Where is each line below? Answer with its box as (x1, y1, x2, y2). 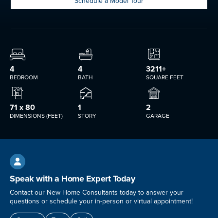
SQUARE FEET (146, 74, 183, 81)
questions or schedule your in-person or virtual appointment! (10, 197, 193, 205)
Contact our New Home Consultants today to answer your (10, 188, 183, 197)
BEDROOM (10, 74, 38, 81)
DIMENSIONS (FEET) (10, 112, 63, 120)
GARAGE (146, 112, 169, 120)
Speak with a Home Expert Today (10, 173, 135, 184)
